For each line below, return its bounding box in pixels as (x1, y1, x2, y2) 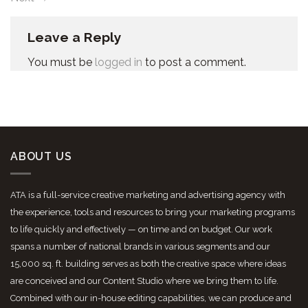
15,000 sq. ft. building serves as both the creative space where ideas (10, 258, 286, 269)
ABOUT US (10, 149, 72, 163)
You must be (27, 56, 95, 69)
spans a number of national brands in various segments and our (10, 241, 270, 252)
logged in (95, 56, 142, 69)
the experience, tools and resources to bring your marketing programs (10, 206, 295, 217)
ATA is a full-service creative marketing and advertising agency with (10, 189, 285, 200)
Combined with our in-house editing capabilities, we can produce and (10, 292, 291, 303)
